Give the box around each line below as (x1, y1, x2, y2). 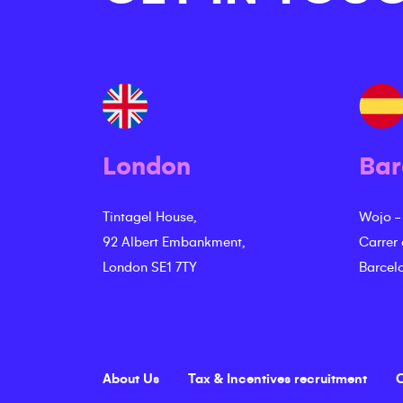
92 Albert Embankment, (103, 235, 246, 249)
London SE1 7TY (103, 260, 197, 274)
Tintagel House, (103, 210, 197, 224)
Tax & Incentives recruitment (188, 372, 367, 386)
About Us (103, 372, 159, 386)
